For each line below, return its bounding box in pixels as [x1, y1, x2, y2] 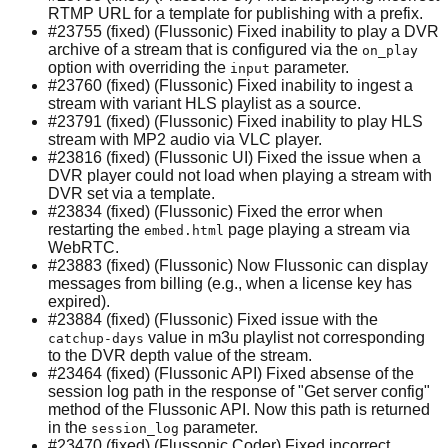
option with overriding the [48, 58, 230, 76]
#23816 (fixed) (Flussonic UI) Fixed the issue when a [48, 148, 421, 166]
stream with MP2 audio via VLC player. [48, 130, 322, 148]
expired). [48, 292, 110, 310]
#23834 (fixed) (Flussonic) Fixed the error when [48, 202, 383, 220]
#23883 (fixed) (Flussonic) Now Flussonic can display [48, 256, 428, 274]
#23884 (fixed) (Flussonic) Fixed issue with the [48, 310, 378, 328]
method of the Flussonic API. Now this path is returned [48, 400, 430, 418]
